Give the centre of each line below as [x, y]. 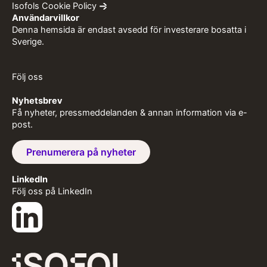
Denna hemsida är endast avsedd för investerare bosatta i [129, 30]
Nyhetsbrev [37, 101]
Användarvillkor [46, 18]
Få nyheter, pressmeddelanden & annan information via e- [130, 113]
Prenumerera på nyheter [81, 152]
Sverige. [28, 42]
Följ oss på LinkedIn [52, 192]
